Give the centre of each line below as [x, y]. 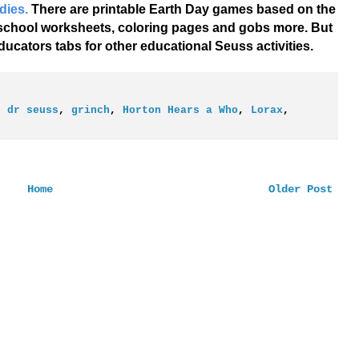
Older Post [300, 190]
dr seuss [32, 111]
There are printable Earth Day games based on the [182, 10]
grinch [90, 111]
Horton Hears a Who [180, 111]
